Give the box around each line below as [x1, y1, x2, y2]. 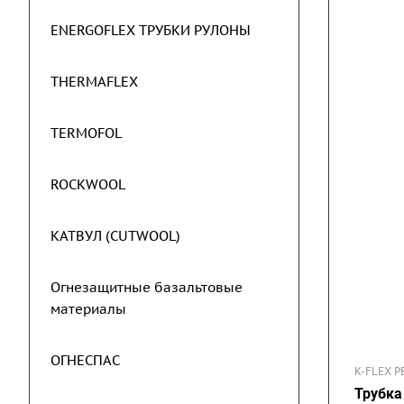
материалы [50, 300, 126, 317]
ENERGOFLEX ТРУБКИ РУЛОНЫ [50, 22, 251, 39]
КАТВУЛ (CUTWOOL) [50, 227, 180, 244]
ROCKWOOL [50, 176, 125, 193]
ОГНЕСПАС [50, 352, 120, 369]
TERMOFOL [50, 124, 122, 142]
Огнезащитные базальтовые [50, 279, 243, 296]
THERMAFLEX [50, 73, 138, 90]
